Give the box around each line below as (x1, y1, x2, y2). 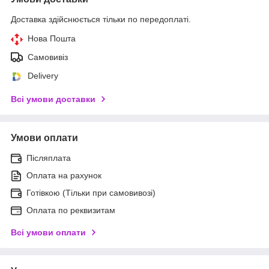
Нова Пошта (28, 33, 76, 43)
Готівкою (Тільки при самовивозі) (26, 187, 156, 198)
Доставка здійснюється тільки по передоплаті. (11, 14, 191, 24)
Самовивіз (28, 52, 68, 62)
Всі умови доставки (11, 94, 95, 104)
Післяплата (26, 153, 71, 163)
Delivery (28, 70, 58, 80)
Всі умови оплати (11, 227, 86, 237)
